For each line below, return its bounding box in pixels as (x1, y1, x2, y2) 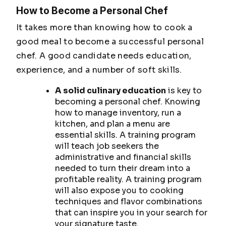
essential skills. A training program (54, 130, 196, 141)
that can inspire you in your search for (54, 207, 207, 218)
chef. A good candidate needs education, (16, 50, 192, 62)
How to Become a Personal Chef (16, 5, 168, 17)
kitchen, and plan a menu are (54, 119, 170, 130)
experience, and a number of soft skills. (16, 65, 182, 76)
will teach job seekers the (54, 141, 159, 152)
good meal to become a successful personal (16, 36, 204, 47)
